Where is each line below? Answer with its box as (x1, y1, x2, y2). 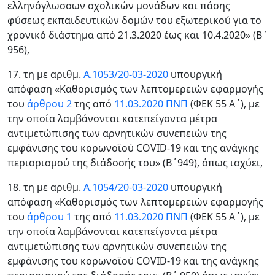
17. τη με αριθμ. (7, 68, 83, 81)
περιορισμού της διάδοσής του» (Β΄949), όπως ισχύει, (7, 156, 263, 169)
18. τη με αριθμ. (7, 180, 83, 194)
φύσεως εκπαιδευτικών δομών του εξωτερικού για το (7, 14, 261, 27)
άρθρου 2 (25, 97, 72, 110)
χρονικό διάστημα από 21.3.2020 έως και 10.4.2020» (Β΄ (7, 28, 268, 42)
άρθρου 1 (27, 210, 72, 223)
